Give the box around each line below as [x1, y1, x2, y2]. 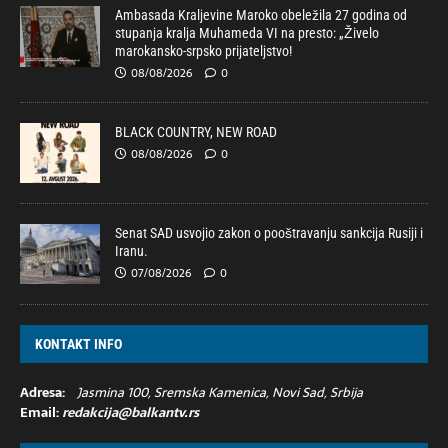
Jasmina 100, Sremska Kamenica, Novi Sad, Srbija [77, 382, 363, 404]
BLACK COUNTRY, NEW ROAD [115, 124, 277, 141]
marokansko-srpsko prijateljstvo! [115, 43, 292, 60]
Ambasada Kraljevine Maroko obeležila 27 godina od [115, 7, 407, 24]
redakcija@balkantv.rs [62, 402, 199, 424]
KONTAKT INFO [35, 336, 122, 353]
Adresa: [20, 382, 65, 404]
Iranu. [115, 243, 148, 260]
